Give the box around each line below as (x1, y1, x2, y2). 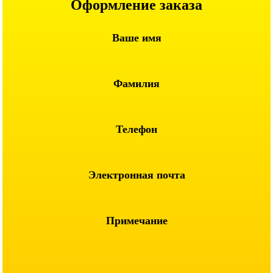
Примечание (105, 214, 168, 227)
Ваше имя (112, 32, 161, 44)
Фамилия (113, 77, 160, 90)
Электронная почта (88, 169, 185, 181)
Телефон (116, 123, 157, 135)
